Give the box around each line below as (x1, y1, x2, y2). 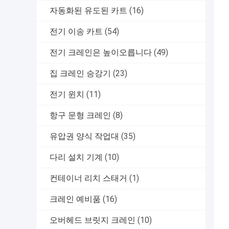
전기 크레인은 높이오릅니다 (50, 48, 152, 58)
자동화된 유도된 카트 (50, 6, 127, 16)
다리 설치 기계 (50, 152, 103, 163)
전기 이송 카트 (50, 27, 103, 37)
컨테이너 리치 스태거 (50, 173, 127, 184)
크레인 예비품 (50, 194, 101, 204)
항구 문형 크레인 (50, 110, 111, 121)
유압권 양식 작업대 (50, 131, 119, 142)
